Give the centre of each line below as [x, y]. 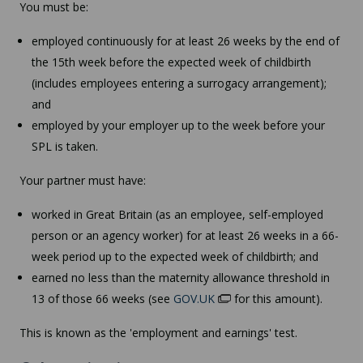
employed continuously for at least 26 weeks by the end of [186, 41]
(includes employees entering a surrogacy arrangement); [179, 83]
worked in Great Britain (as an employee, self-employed [177, 214]
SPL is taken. [65, 146]
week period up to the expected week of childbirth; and [175, 256]
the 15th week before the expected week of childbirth [171, 62]
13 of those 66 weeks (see [102, 298]
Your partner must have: [83, 180]
